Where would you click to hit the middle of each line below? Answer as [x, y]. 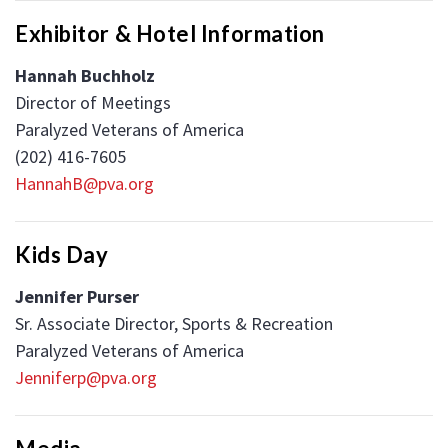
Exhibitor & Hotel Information [170, 33]
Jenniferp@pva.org [86, 377]
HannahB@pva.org [84, 183]
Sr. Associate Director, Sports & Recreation [174, 323]
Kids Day [62, 254]
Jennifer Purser [77, 296]
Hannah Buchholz [85, 75]
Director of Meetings [93, 102]
